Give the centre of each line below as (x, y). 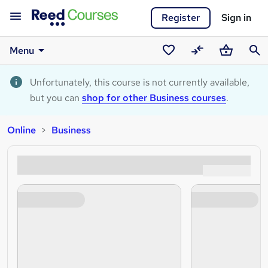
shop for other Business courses (154, 98)
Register (181, 18)
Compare (208, 66)
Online (22, 130)
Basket (232, 66)
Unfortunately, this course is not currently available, (140, 82)
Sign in (236, 18)
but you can (56, 98)
